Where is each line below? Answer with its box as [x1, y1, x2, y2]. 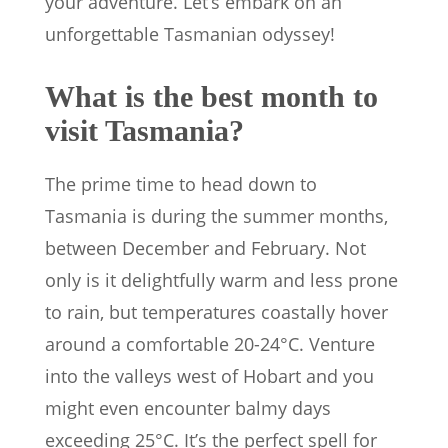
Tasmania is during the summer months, [45, 203, 388, 228]
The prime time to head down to [45, 171, 317, 196]
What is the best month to [45, 79, 378, 113]
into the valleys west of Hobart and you [45, 363, 374, 388]
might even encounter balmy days [45, 395, 331, 420]
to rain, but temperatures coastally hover [45, 299, 388, 324]
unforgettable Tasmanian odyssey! [45, 21, 335, 46]
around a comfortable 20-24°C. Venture [45, 331, 375, 356]
